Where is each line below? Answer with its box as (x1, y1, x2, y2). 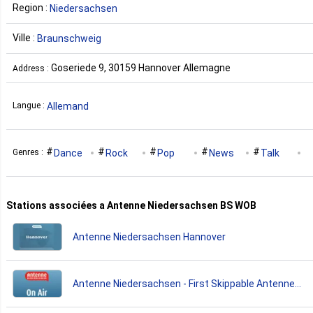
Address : (13, 63, 51, 73)
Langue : (13, 101, 47, 111)
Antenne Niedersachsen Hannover (183, 231, 226, 242)
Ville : (13, 31, 37, 43)
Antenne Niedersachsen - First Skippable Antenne (73, 277, 295, 289)
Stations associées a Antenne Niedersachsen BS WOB (6, 199, 256, 211)
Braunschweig (37, 32, 101, 44)
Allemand (47, 100, 89, 112)
